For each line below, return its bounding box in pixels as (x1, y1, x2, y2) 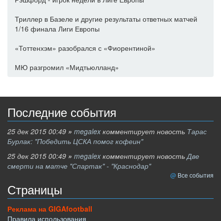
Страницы (7, 183, 62, 197)
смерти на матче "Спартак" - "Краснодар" (7, 160, 151, 171)
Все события (178, 170, 214, 179)
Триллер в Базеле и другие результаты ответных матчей (15, 13, 197, 24)
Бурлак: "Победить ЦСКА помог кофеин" (7, 136, 143, 146)
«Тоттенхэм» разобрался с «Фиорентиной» (15, 42, 155, 53)
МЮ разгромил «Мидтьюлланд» (15, 62, 119, 72)
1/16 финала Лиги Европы (15, 23, 100, 34)
